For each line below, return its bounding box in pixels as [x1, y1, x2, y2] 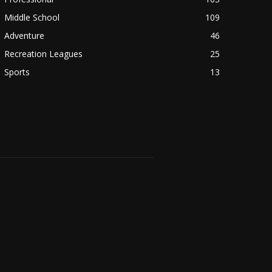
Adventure [4, 30, 44, 42]
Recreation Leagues [4, 48, 83, 60]
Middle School [4, 12, 59, 24]
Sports [4, 66, 30, 78]
